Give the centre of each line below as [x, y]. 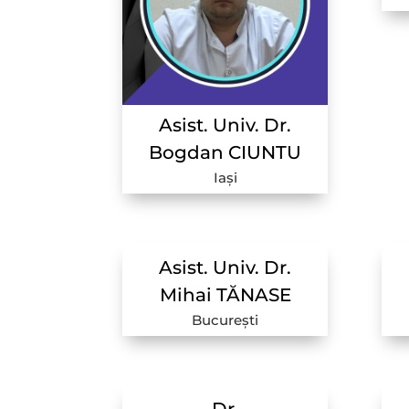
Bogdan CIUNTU [225, 152]
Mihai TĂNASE [225, 294]
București [225, 320]
